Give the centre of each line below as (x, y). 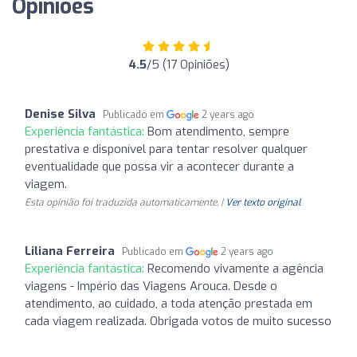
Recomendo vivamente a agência (235, 268)
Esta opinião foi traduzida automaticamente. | (125, 202)
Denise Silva (60, 114)
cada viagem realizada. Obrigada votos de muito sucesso (178, 321)
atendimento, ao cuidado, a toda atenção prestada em (169, 303)
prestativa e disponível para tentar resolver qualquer (166, 149)
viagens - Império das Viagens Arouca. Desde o (151, 286)
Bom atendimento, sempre (218, 131)
